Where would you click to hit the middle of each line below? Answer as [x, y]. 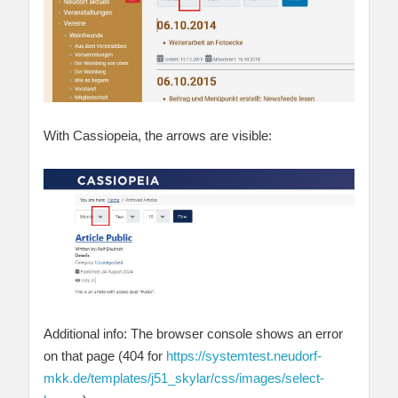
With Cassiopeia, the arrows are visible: [158, 136]
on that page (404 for [105, 355]
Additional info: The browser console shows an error [193, 333]
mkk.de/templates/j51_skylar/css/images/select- [184, 378]
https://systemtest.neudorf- [244, 355]
